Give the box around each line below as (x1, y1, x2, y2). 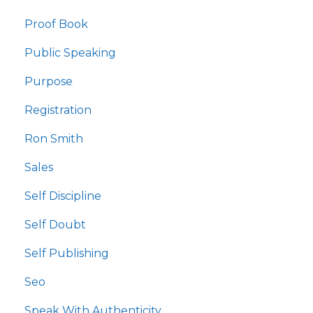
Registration (24, 103, 92, 117)
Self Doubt (24, 218, 86, 232)
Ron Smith (24, 132, 83, 146)
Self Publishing (24, 247, 109, 261)
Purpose (24, 75, 73, 89)
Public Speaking (24, 46, 116, 60)
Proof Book (24, 17, 88, 31)
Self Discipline (24, 189, 101, 203)
